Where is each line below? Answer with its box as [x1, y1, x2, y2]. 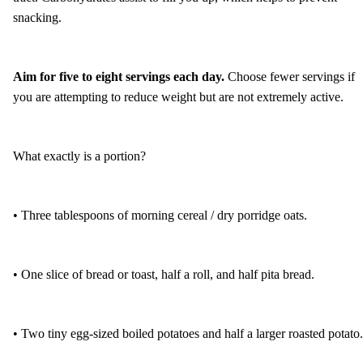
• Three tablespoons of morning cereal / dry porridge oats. [13, 207, 307, 222]
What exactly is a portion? [13, 148, 146, 163]
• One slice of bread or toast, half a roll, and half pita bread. [13, 267, 314, 281]
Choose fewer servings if [228, 69, 355, 83]
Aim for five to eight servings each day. [13, 69, 228, 83]
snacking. [13, 10, 62, 24]
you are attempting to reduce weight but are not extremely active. [13, 89, 344, 104]
